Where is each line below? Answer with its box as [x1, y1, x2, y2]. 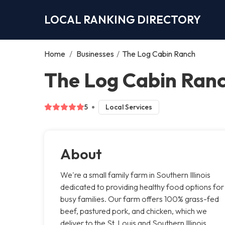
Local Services [105, 102, 152, 111]
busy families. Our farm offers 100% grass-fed [60, 193, 219, 204]
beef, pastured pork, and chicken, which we [60, 205, 207, 216]
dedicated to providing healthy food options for [60, 181, 224, 192]
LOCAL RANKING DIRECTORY [44, 12, 201, 27]
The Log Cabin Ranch [122, 48, 195, 59]
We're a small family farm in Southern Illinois [60, 169, 210, 180]
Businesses [76, 48, 114, 59]
